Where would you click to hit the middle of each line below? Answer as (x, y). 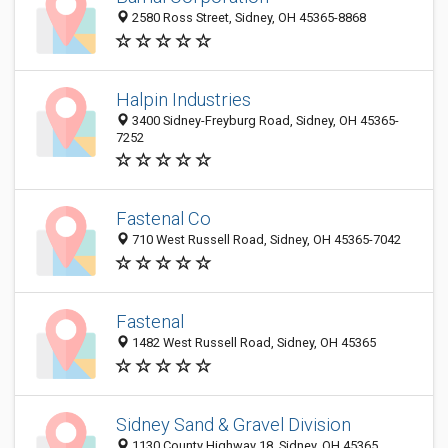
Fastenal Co (163, 219)
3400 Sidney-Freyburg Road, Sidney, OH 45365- (264, 120)
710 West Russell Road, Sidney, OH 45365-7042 (265, 240)
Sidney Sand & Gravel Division (233, 425)
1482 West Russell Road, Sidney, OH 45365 (252, 343)
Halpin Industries (183, 99)
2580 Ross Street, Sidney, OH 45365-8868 (247, 18)
